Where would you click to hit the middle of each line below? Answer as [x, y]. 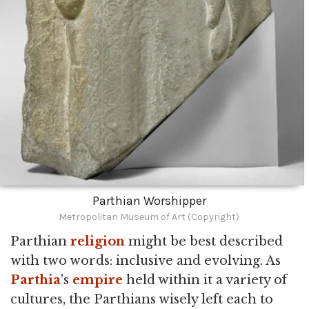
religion [98, 241]
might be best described [204, 241]
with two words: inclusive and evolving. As [146, 261]
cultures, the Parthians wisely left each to [142, 299]
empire [98, 280]
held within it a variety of [205, 280]
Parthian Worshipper [149, 201]
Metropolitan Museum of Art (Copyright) [149, 217]
